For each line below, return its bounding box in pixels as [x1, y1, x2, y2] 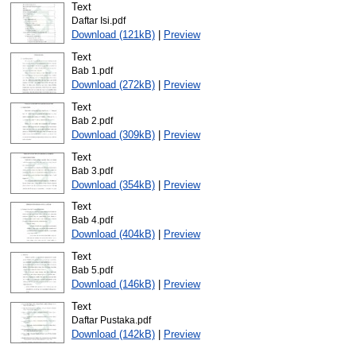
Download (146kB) [71, 278, 155, 291]
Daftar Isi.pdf [71, 16, 126, 26]
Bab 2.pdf [71, 115, 113, 126]
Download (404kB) [71, 228, 155, 241]
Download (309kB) [71, 128, 155, 141]
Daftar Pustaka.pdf [71, 315, 151, 325]
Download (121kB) [71, 29, 155, 41]
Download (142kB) [71, 327, 155, 340]
